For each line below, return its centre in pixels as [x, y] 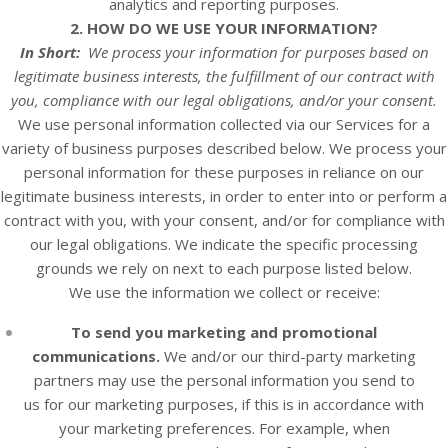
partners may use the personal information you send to [224, 380]
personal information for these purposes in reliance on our [224, 172]
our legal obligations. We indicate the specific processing [224, 244]
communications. [96, 356]
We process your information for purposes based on [258, 52]
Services [365, 124]
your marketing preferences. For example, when [224, 428]
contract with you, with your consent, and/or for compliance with [224, 220]
